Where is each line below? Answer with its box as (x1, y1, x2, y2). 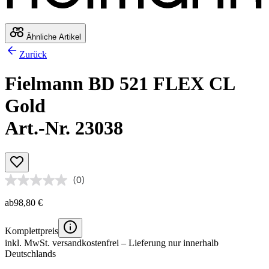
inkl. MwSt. (5, 237, 52, 248)
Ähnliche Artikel (24, 32, 81, 41)
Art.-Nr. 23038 (5, 117, 123, 139)
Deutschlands (5, 248, 56, 259)
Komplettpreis (5, 225, 58, 236)
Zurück (19, 49, 47, 59)
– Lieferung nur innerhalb (119, 237, 219, 248)
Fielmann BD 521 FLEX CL (5, 73, 235, 95)
